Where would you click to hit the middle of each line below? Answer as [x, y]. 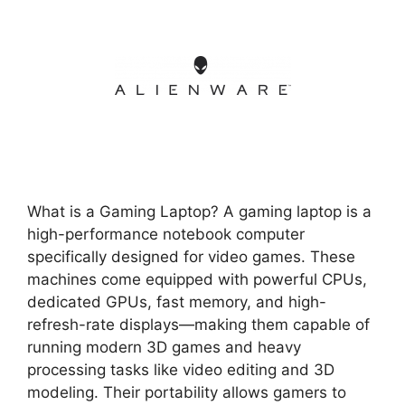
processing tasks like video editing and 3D [181, 370]
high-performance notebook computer [166, 234]
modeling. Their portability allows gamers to [187, 392]
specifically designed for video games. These [191, 257]
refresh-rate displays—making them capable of [198, 325]
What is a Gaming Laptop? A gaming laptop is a [199, 212]
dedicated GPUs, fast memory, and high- [177, 302]
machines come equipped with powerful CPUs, [197, 279]
